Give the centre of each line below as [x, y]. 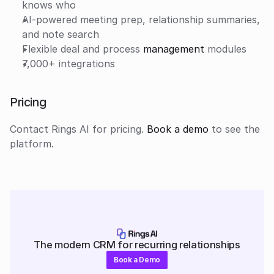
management [174, 49]
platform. [32, 143]
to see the [234, 129]
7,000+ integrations [68, 63]
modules [225, 49]
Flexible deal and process [83, 49]
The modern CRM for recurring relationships [137, 244]
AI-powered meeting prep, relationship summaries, [141, 19]
